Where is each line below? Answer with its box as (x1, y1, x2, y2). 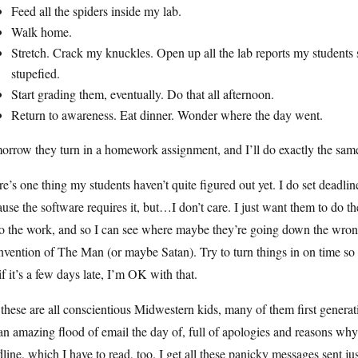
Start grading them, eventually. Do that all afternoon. (11, 86, 274, 102)
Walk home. (11, 23, 72, 40)
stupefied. (11, 65, 60, 82)
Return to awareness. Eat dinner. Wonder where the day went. (11, 106, 323, 123)
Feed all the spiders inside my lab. (11, 2, 181, 19)
